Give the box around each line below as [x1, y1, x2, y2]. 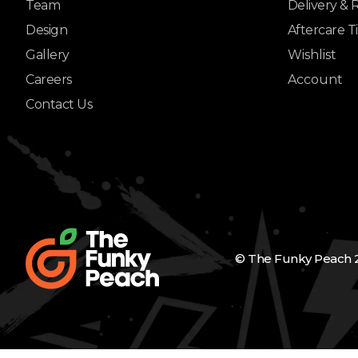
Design [26, 22, 68, 38]
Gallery [26, 47, 70, 63]
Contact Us [26, 97, 93, 113]
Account [287, 72, 343, 88]
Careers [26, 72, 72, 88]
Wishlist [287, 47, 336, 63]
